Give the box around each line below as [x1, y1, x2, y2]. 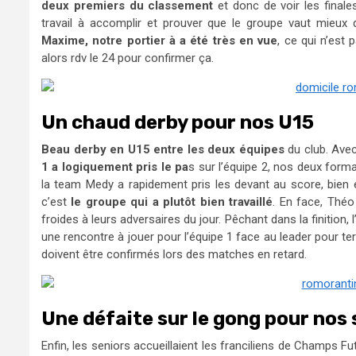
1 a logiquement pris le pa [41, 159, 189, 174]
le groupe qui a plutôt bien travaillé [71, 194, 273, 209]
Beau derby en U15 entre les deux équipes [41, 141, 284, 157]
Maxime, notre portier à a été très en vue [41, 33, 278, 48]
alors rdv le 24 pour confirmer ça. [41, 50, 214, 65]
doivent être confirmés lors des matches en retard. [41, 246, 307, 261]
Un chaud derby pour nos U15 [41, 110, 314, 133]
